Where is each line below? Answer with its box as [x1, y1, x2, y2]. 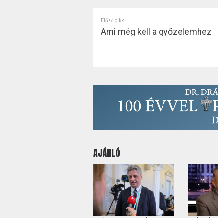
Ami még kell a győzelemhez [100, 26, 212, 36]
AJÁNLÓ [93, 146, 120, 160]
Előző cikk [100, 18, 124, 23]
